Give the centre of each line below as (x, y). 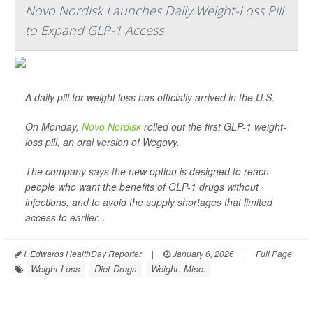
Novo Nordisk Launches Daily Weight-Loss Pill (154, 10)
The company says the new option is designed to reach (147, 171)
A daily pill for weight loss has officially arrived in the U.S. (150, 97)
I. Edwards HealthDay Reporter (82, 253)
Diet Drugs (116, 269)
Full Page (274, 253)
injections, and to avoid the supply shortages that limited (149, 202)
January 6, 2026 (202, 253)
